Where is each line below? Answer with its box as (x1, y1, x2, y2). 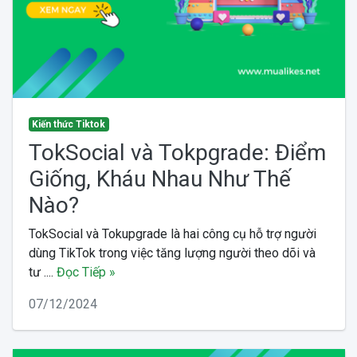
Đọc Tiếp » (56, 264, 116, 280)
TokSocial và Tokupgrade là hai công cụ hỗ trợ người (28, 226, 316, 241)
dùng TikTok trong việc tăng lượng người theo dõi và (28, 245, 316, 261)
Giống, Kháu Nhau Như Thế (28, 165, 291, 192)
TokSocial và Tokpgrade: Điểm (28, 139, 326, 166)
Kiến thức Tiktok (32, 118, 106, 130)
